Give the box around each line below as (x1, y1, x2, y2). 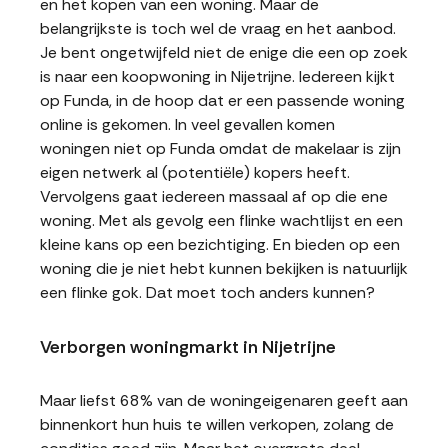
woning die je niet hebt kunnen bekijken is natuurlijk (40, 258, 408, 279)
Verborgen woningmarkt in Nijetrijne (40, 336, 336, 358)
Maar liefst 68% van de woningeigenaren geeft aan (40, 390, 408, 411)
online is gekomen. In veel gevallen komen (40, 114, 335, 135)
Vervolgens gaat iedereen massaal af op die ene (40, 186, 388, 207)
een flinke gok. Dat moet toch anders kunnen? (40, 282, 375, 303)
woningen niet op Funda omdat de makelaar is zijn (40, 138, 401, 159)
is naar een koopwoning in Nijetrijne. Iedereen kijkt (40, 66, 395, 87)
